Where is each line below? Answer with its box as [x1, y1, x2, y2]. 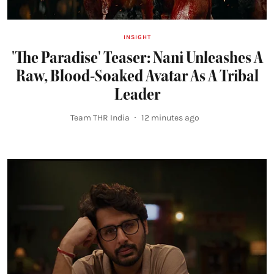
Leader [114, 83, 160, 105]
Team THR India [70, 112, 130, 123]
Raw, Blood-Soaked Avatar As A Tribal [15, 65, 259, 86]
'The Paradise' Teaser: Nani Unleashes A [11, 46, 263, 68]
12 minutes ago [141, 112, 199, 123]
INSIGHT [123, 33, 151, 41]
